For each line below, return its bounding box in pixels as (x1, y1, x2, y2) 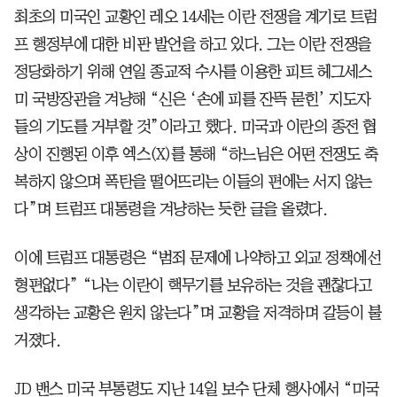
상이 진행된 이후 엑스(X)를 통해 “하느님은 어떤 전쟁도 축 (14, 145, 378, 162)
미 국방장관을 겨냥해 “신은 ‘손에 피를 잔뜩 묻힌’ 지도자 (14, 90, 370, 107)
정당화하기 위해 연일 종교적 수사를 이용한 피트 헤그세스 (14, 63, 372, 80)
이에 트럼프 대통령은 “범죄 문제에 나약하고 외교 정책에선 (14, 249, 380, 266)
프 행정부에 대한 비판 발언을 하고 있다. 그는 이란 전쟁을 (14, 35, 371, 52)
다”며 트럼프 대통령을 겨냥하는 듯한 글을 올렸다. (14, 200, 327, 217)
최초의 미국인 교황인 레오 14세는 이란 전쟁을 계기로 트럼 (14, 8, 378, 25)
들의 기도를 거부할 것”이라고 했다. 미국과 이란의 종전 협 (14, 118, 377, 135)
